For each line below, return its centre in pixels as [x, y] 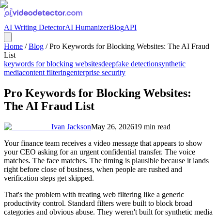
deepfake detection [130, 64]
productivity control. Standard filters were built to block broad [98, 203]
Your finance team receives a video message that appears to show [103, 143]
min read [156, 126]
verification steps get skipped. [49, 178]
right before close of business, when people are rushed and [93, 169]
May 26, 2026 [113, 126]
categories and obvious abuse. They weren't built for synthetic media [108, 212]
